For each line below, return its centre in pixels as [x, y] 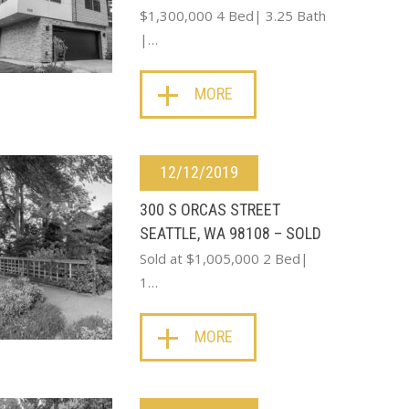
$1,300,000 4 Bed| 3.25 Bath [233, 16]
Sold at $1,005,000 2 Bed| [224, 258]
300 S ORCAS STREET [210, 210]
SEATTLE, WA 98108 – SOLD [231, 233]
